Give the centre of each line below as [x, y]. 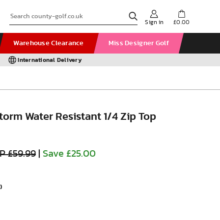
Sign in [154, 22]
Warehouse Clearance [49, 43]
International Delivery [50, 60]
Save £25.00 [69, 154]
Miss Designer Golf [138, 43]
